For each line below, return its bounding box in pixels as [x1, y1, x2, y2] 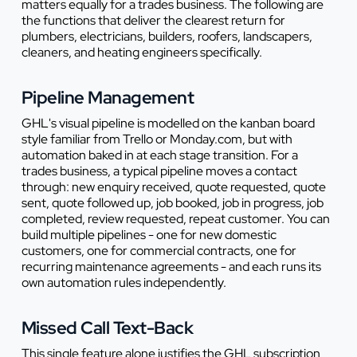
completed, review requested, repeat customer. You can [21, 210, 330, 227]
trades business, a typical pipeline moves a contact [21, 162, 297, 179]
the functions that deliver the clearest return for [21, 11, 285, 29]
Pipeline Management [21, 85, 194, 109]
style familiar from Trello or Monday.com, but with [21, 130, 292, 147]
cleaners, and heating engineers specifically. [21, 43, 262, 61]
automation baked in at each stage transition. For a [21, 146, 298, 163]
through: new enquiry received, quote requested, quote [21, 178, 326, 195]
